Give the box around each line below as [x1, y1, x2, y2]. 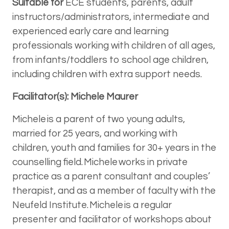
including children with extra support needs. [12, 68, 202, 79]
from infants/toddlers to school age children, [12, 54, 209, 65]
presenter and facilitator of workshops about [12, 214, 212, 224]
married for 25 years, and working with [12, 128, 177, 139]
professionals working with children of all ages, [12, 40, 215, 51]
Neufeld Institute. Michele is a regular [12, 199, 172, 210]
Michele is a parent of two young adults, [12, 113, 185, 124]
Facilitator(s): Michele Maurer [12, 91, 138, 102]
